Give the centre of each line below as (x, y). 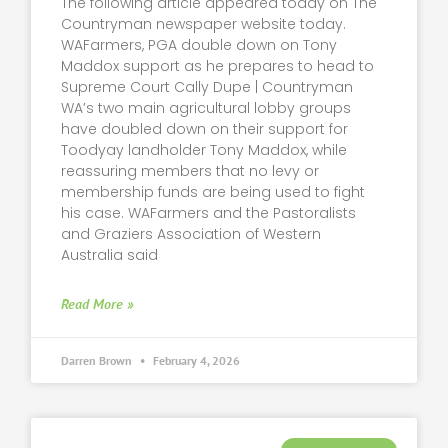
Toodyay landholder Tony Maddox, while (204, 150)
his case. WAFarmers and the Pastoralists (209, 213)
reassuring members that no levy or (190, 171)
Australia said (110, 255)
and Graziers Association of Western (191, 234)
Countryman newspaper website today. (204, 24)
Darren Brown (98, 361)
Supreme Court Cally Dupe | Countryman (207, 87)
